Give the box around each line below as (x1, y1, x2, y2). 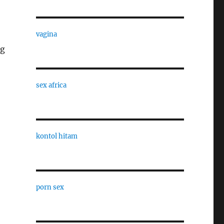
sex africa (35, 81, 66, 89)
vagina (35, 30, 57, 38)
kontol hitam (35, 132, 77, 140)
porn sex (35, 183, 64, 191)
